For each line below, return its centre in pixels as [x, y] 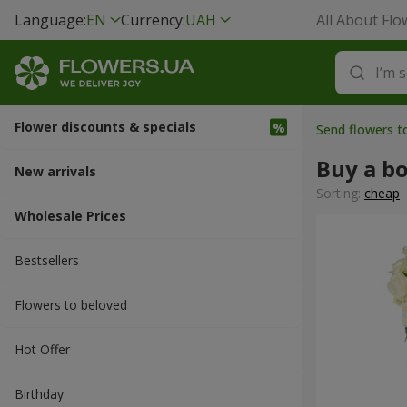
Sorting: [340, 193]
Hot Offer [42, 349]
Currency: [153, 20]
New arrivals [55, 171]
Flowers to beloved [71, 305]
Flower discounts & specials [105, 127]
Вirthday [39, 394]
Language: [50, 20]
